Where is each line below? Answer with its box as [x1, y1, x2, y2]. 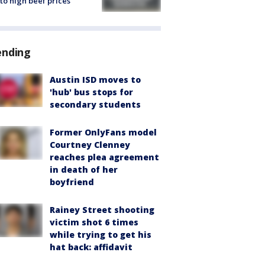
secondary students [50, 99, 141, 111]
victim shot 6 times [50, 216, 138, 228]
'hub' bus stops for [50, 86, 133, 98]
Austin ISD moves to [50, 74, 141, 86]
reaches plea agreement [50, 151, 159, 163]
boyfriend [50, 176, 94, 188]
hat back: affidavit [50, 241, 132, 253]
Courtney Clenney [50, 139, 130, 151]
